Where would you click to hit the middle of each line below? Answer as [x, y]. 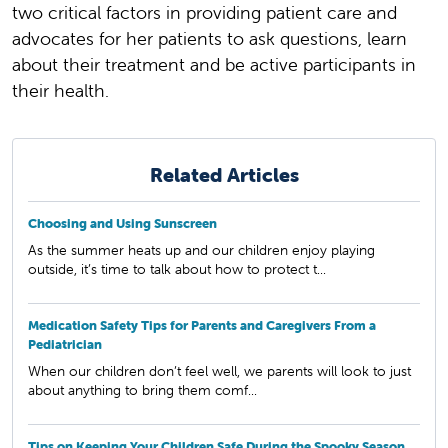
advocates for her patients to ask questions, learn [209, 38]
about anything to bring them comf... [142, 389]
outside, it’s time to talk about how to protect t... [177, 268]
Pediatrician [65, 344]
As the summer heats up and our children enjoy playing [201, 249]
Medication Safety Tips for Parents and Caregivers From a [202, 325]
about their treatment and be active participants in [214, 64]
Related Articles [224, 174]
